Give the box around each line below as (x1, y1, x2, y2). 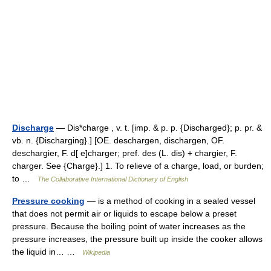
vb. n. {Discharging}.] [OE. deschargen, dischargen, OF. (12, 135, 224, 145)
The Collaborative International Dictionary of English (38, 175, 188, 183)
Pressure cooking (12, 196, 85, 206)
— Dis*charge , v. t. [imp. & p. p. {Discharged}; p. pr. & (54, 123, 262, 132)
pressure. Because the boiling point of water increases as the (12, 221, 246, 231)
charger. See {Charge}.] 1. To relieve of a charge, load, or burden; (12, 161, 264, 171)
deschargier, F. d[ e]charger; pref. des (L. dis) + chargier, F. (12, 148, 237, 158)
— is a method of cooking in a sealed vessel (85, 196, 255, 206)
